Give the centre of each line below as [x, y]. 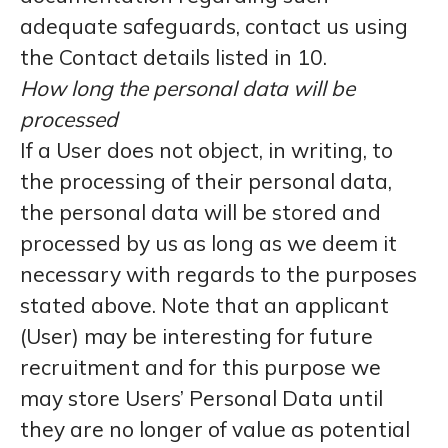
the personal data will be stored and [200, 212]
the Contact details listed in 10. [173, 57]
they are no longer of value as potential [215, 429]
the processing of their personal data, [206, 181]
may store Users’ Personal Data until [201, 398]
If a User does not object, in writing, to [206, 150]
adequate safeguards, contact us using [214, 26]
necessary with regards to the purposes [218, 274]
